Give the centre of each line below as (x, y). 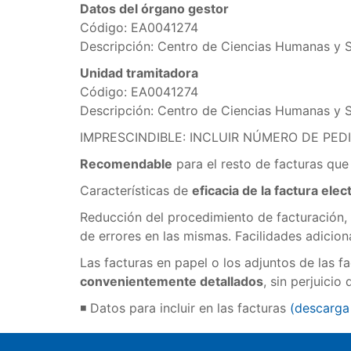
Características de (136, 190)
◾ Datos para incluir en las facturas (185, 308)
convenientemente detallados (172, 281)
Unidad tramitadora (139, 73)
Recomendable (126, 164)
